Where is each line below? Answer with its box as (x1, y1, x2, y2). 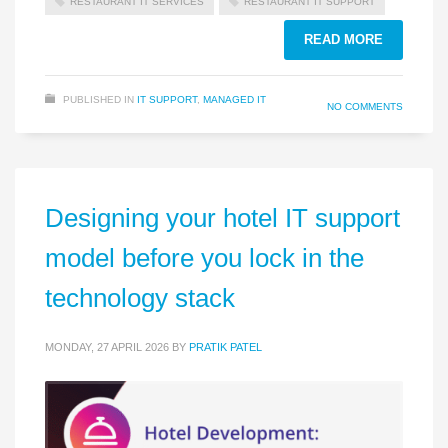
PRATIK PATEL (189, 341, 262, 354)
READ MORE (304, 32, 383, 48)
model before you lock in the (45, 243, 364, 274)
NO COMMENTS (327, 101, 403, 113)
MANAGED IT (203, 94, 266, 106)
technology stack (45, 283, 235, 314)
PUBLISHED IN (63, 94, 134, 106)
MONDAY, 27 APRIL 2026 (45, 341, 169, 354)
